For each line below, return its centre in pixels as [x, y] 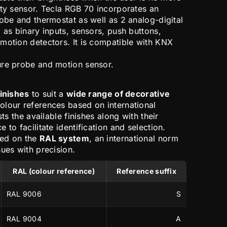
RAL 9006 [24, 194]
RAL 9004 [24, 219]
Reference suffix [147, 171]
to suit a [48, 94]
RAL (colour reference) [54, 171]
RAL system [64, 139]
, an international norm [134, 139]
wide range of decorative [118, 94]
